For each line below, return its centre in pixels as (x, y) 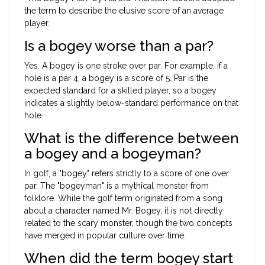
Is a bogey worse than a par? (119, 46)
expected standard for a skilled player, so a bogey (120, 91)
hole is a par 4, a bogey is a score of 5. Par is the (116, 78)
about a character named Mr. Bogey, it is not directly (124, 211)
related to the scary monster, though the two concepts (128, 223)
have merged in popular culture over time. (105, 236)
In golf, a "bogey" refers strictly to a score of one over (127, 174)
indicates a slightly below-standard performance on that (131, 103)
